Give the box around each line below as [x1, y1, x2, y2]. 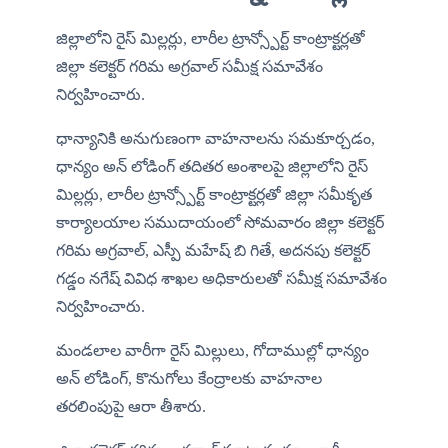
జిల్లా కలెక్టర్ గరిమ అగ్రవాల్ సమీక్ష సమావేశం [56, 58, 323, 76]
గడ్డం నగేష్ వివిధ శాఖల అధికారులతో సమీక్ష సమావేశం [56, 270, 387, 288]
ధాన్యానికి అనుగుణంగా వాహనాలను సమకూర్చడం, [56, 130, 375, 148]
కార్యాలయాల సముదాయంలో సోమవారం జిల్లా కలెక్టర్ [56, 214, 384, 232]
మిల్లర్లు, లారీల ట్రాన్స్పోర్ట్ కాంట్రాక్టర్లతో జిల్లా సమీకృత [56, 186, 372, 204]
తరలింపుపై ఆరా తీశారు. [56, 398, 206, 416]
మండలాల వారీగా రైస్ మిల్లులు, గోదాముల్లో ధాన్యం [56, 342, 369, 360]
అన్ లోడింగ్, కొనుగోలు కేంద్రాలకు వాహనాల [56, 370, 322, 388]
